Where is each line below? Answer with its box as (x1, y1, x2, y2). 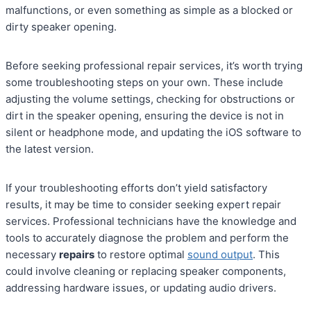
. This (253, 248, 280, 262)
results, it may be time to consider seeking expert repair (6, 198, 281, 212)
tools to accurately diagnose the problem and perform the (6, 231, 289, 245)
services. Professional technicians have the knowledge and (6, 215, 296, 228)
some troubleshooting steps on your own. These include (6, 76, 283, 90)
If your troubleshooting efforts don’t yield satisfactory (6, 181, 267, 195)
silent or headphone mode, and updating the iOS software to (6, 126, 301, 140)
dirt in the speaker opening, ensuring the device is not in (6, 109, 284, 123)
